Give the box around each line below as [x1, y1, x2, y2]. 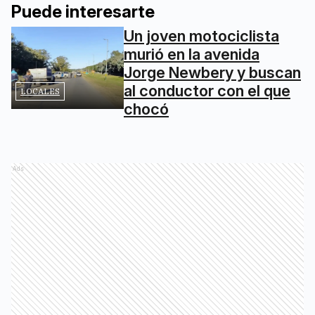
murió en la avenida [124, 44, 259, 63]
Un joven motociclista [124, 26, 279, 45]
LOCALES [20, 86, 60, 97]
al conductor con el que [124, 81, 290, 100]
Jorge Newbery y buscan [124, 63, 301, 82]
